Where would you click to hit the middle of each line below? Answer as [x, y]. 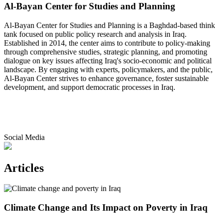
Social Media [24, 137]
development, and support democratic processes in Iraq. [90, 87]
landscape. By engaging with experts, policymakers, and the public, [108, 69]
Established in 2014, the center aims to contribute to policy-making [107, 43]
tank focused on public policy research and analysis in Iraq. [95, 34]
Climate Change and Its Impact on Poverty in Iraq [106, 208]
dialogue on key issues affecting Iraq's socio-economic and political [108, 60]
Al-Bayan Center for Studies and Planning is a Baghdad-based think [110, 25]
